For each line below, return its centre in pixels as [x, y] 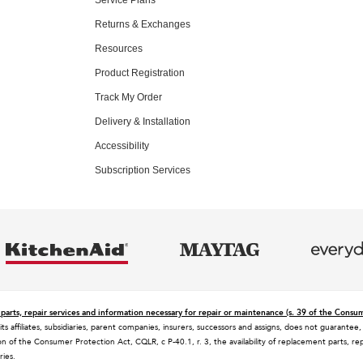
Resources [119, 48]
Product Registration [140, 73]
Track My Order [128, 97]
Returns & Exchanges [143, 24]
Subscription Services [143, 170]
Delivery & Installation [143, 121]
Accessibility [122, 145]
